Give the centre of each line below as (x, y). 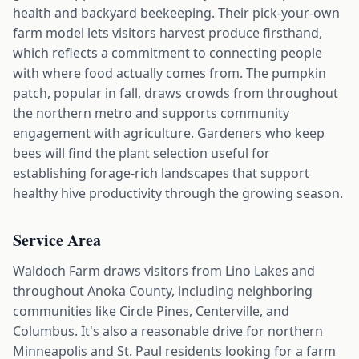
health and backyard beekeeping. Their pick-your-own (176, 13)
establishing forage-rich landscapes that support (161, 173)
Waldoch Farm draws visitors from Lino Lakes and (164, 271)
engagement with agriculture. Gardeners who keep (169, 133)
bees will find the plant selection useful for (141, 153)
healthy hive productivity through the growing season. (178, 193)
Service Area (57, 240)
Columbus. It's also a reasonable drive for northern (168, 331)
